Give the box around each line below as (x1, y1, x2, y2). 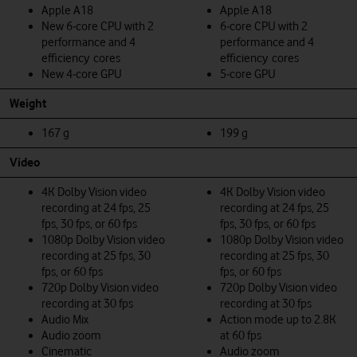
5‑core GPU (220, 66, 276, 81)
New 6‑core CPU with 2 (41, 18, 154, 33)
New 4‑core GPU (41, 66, 122, 81)
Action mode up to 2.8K (220, 312, 336, 327)
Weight (10, 96, 47, 111)
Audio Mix (41, 312, 88, 327)
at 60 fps (220, 328, 261, 343)
